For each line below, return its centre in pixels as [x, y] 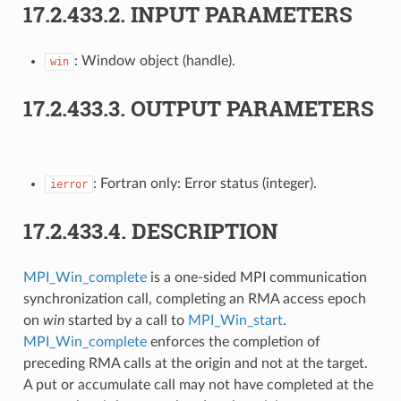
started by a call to [126, 320]
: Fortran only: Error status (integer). [205, 183]
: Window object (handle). [154, 60]
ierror [68, 184]
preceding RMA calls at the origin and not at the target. [195, 363]
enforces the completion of [233, 341]
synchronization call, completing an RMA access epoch [194, 299]
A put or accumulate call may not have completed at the [198, 384]
